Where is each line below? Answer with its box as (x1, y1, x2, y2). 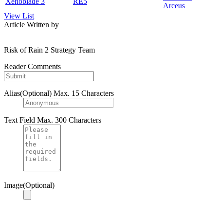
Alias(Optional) (4, 89, 52, 98)
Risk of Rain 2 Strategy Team (4, 46, 95, 54)
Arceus (163, 1, 185, 10)
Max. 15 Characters (54, 89, 114, 98)
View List (4, 12, 34, 20)
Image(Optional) (4, 181, 54, 190)
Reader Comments (4, 62, 61, 71)
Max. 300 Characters (37, 116, 101, 125)
